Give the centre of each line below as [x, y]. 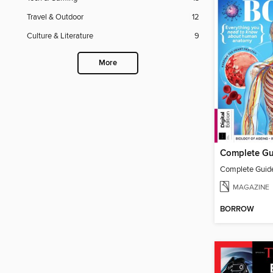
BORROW [237, 210]
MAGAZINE [251, 187]
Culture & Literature [60, 36]
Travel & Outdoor [55, 17]
